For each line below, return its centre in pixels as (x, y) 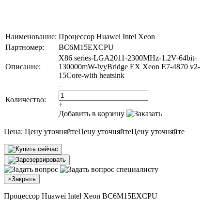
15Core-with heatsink (92, 75)
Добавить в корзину (92, 113)
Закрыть (24, 179)
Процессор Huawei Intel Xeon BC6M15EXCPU (81, 196)
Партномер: (25, 47)
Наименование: (31, 36)
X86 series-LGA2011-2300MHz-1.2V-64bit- (128, 58)
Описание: (23, 66)
